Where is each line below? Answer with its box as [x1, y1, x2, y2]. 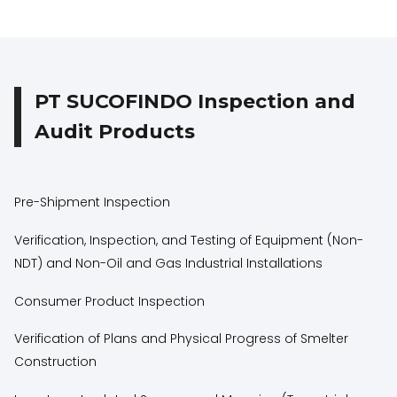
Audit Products [35, 120, 196, 144]
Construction [14, 353, 97, 371]
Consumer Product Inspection [14, 292, 206, 310]
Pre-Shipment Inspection [14, 193, 171, 211]
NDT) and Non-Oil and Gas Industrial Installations [14, 253, 323, 272]
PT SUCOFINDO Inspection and [35, 90, 356, 113]
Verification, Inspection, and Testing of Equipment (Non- [14, 230, 364, 249]
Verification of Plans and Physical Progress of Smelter [14, 330, 349, 348]
